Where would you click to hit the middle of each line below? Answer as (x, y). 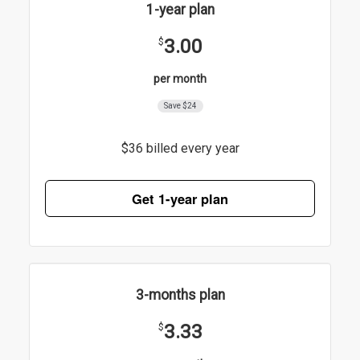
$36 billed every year (180, 148)
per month (180, 78)
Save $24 (180, 105)
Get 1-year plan (180, 199)
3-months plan (180, 295)
